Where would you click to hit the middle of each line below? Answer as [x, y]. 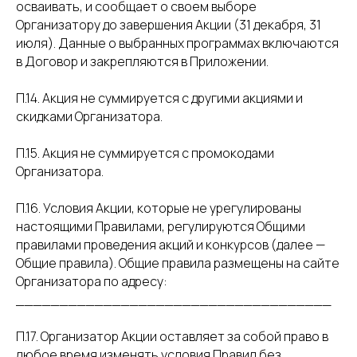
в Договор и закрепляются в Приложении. [142, 61]
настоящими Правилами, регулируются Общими [161, 226]
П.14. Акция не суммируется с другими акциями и [159, 98]
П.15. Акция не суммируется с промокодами [145, 153]
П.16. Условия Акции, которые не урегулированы [159, 208]
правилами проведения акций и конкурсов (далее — [171, 245]
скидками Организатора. [89, 116]
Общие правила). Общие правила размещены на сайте [178, 263]
